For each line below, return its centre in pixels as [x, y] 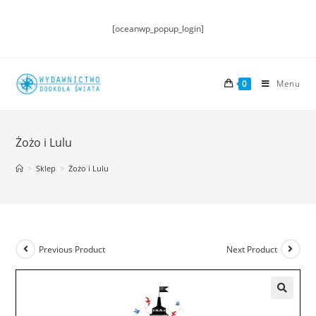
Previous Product [72, 249]
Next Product [251, 249]
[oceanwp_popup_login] [158, 29]
